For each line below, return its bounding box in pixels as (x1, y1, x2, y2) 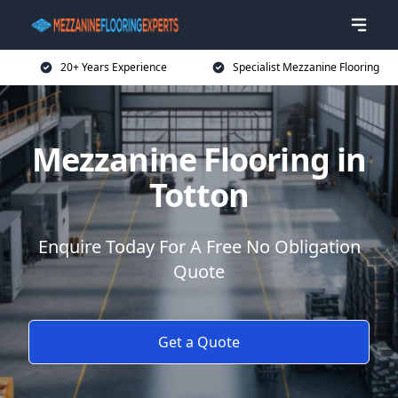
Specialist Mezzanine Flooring (232, 60, 379, 75)
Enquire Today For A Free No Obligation (37, 235, 361, 259)
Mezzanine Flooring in (31, 138, 367, 181)
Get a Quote (158, 332, 240, 352)
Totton (148, 173, 250, 217)
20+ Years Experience (60, 60, 167, 75)
